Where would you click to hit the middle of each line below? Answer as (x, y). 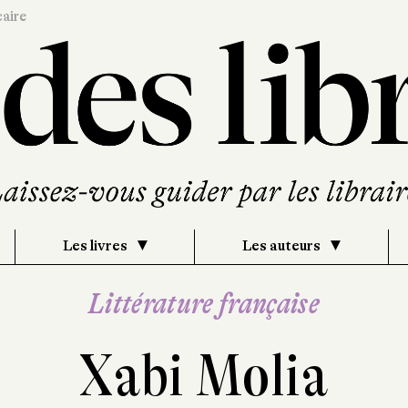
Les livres (96, 245)
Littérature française (204, 303)
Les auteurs (283, 245)
